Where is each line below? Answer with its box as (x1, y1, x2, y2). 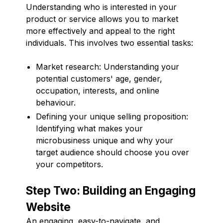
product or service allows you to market (26, 13, 178, 24)
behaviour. (36, 97, 76, 108)
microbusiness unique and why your (36, 135, 173, 145)
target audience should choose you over (36, 147, 189, 157)
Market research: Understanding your (36, 61, 179, 72)
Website (26, 200, 71, 214)
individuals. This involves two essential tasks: (26, 37, 193, 48)
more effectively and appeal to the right (26, 25, 175, 36)
